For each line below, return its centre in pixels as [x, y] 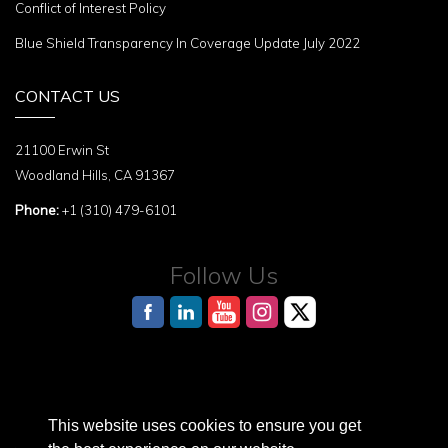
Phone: [37, 209]
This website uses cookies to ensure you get [204, 426]
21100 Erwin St [62, 149]
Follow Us [224, 274]
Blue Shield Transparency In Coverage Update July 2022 [187, 42]
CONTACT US [67, 95]
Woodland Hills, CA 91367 [95, 174]
